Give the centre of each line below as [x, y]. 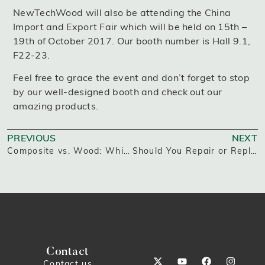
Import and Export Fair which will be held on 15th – [130, 26]
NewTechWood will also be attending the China [122, 12]
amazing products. [56, 106]
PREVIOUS [32, 138]
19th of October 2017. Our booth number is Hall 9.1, [132, 41]
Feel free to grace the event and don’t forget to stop [131, 78]
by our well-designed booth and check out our [118, 92]
